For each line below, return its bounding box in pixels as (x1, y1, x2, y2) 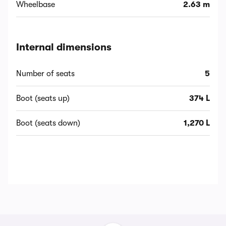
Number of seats (16, 69, 75, 79)
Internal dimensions (16, 41, 111, 53)
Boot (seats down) (16, 119, 80, 128)
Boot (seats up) (16, 94, 70, 103)
